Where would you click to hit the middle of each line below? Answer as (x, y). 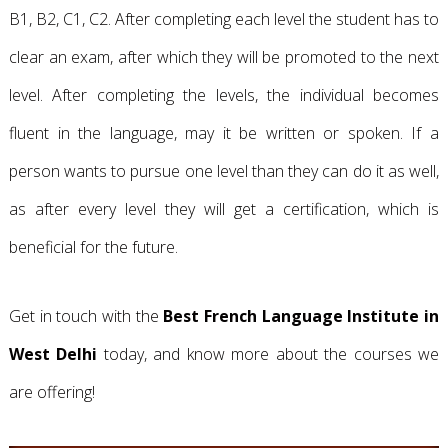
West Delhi (53, 354)
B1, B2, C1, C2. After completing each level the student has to (224, 19)
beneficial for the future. (93, 247)
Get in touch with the (86, 316)
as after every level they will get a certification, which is (224, 209)
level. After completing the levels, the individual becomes (224, 95)
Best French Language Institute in (301, 316)
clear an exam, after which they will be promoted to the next (224, 57)
